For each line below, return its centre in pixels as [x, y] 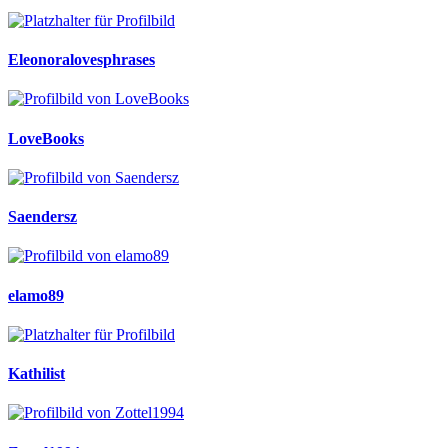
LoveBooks [46, 138]
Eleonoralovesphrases [81, 60]
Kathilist [36, 374]
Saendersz [42, 217]
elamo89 [36, 295]
